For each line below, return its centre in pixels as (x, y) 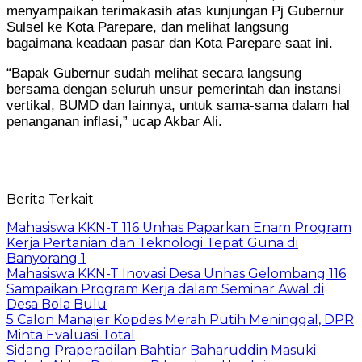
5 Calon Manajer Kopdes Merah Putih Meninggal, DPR (180, 319)
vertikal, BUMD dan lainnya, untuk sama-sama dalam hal (178, 105)
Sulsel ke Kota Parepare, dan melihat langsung (147, 27)
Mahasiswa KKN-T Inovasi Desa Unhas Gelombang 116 (176, 273)
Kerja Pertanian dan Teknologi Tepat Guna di (152, 242)
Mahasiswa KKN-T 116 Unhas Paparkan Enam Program (179, 227)
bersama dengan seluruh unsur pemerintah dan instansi (174, 89)
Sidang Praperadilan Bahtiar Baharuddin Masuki (161, 350)
